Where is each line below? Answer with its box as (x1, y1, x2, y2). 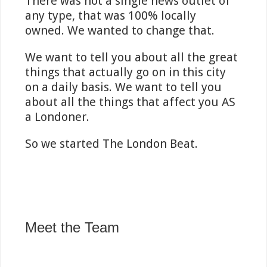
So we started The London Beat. (25, 136, 198, 151)
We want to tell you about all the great (25, 50, 238, 65)
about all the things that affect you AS (25, 95, 236, 110)
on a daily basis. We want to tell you (25, 80, 222, 95)
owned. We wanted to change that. (25, 23, 215, 38)
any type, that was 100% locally (25, 8, 197, 23)
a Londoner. (25, 110, 90, 125)
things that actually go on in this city (25, 65, 226, 80)
